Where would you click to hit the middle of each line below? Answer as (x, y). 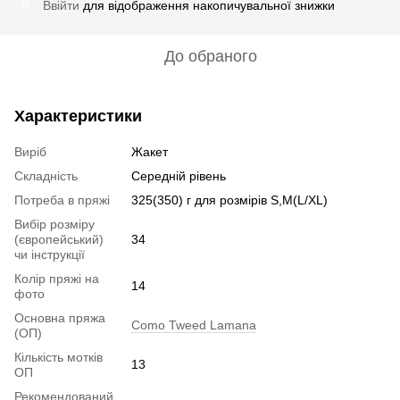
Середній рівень (179, 175)
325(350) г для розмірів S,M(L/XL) (229, 200)
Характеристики (78, 116)
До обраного (211, 56)
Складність (46, 175)
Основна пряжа (60, 317)
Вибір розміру (54, 224)
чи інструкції (50, 254)
